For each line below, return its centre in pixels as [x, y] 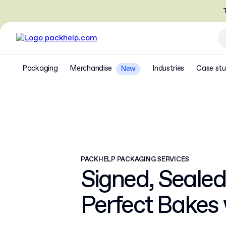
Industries [168, 69]
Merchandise [91, 69]
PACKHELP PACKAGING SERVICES [135, 160]
